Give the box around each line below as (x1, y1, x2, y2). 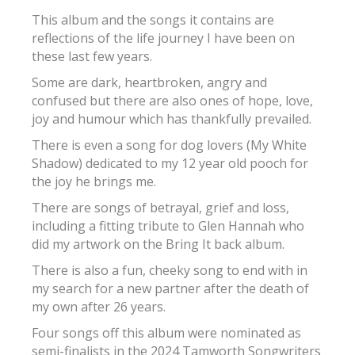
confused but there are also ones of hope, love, (32, 91, 313, 109)
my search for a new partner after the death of (32, 279, 309, 297)
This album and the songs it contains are (32, 10, 274, 29)
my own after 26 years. (32, 297, 166, 315)
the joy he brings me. (32, 172, 156, 190)
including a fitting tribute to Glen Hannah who (32, 216, 304, 235)
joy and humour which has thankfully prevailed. (32, 109, 311, 128)
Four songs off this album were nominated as (32, 323, 301, 342)
